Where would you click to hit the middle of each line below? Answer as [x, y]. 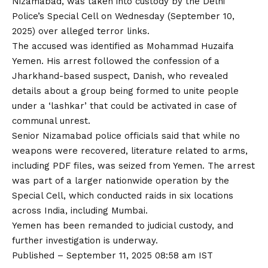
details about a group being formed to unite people [125, 91]
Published [35, 255]
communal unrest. [51, 121]
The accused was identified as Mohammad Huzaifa [123, 46]
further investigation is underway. [85, 240]
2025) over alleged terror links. [81, 31]
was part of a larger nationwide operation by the [121, 181]
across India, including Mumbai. [80, 211]
